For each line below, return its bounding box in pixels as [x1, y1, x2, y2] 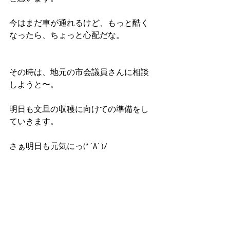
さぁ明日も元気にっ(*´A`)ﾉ [9, 142, 107, 151]
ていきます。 [9, 117, 59, 126]
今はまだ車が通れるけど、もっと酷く [9, 18, 149, 28]
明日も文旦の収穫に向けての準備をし [9, 105, 149, 114]
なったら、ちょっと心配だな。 [9, 31, 124, 40]
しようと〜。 [9, 80, 59, 89]
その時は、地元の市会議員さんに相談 [9, 68, 149, 77]
